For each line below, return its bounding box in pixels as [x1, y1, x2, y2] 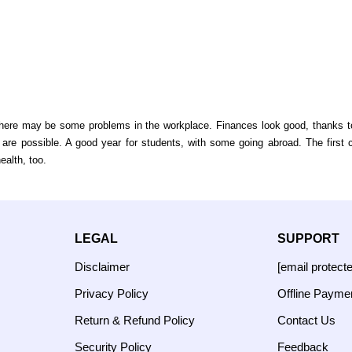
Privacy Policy [75, 287, 148, 300]
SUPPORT [277, 232, 339, 245]
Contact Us [277, 313, 335, 327]
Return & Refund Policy [75, 313, 195, 327]
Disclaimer [75, 260, 130, 273]
